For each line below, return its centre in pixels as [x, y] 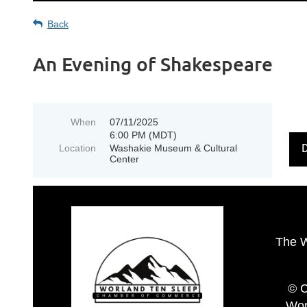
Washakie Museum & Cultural [173, 148]
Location [77, 148]
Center [124, 159]
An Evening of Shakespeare [152, 64]
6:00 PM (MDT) [143, 135]
